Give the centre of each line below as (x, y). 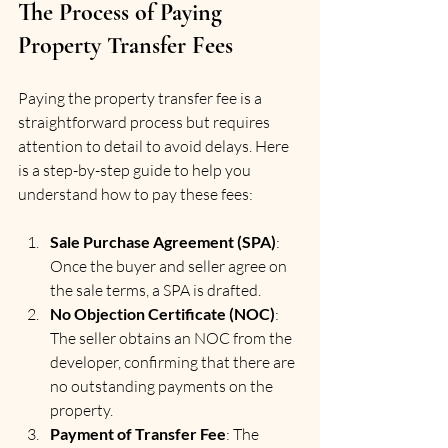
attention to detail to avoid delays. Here (155, 145)
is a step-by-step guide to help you (136, 169)
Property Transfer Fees (125, 45)
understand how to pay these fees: (135, 193)
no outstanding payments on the (163, 385)
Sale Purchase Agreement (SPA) (163, 241)
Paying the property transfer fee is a (141, 97)
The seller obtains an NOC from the (172, 337)
